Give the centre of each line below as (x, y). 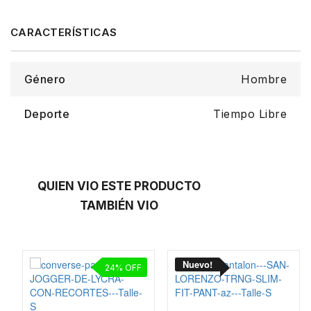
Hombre (264, 79)
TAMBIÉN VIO (119, 205)
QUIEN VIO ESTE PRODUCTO (119, 186)
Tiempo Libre (250, 114)
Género (45, 79)
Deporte (47, 114)
